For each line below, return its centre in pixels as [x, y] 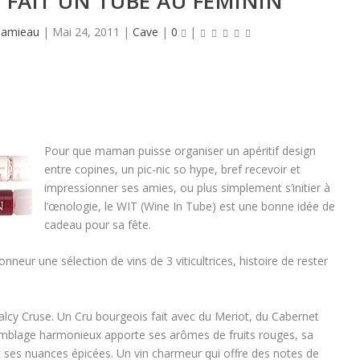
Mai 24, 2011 [86, 32]
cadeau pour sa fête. [97, 225]
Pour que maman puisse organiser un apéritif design [180, 151]
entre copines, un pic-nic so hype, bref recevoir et [172, 169]
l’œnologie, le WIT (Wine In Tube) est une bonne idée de [189, 206]
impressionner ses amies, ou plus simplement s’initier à [187, 188]
